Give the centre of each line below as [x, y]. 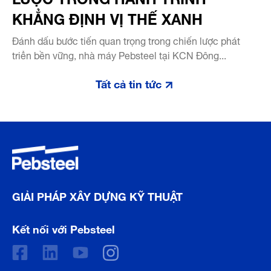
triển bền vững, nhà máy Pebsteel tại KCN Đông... [119, 55]
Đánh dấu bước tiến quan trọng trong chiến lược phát [126, 40]
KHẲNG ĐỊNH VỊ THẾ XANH [107, 18]
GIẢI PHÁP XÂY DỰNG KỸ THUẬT [97, 195]
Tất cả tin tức [128, 82]
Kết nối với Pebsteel [64, 227]
